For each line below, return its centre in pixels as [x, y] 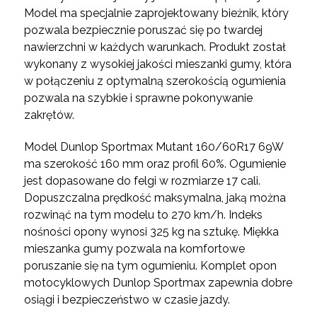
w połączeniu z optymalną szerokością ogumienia [155, 81]
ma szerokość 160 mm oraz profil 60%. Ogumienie [155, 164]
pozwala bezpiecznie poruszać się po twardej [143, 30]
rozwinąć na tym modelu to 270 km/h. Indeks [143, 215]
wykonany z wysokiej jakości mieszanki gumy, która [157, 64]
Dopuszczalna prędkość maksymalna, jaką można [155, 198]
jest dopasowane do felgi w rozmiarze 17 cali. [142, 181]
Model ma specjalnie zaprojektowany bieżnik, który [156, 13]
